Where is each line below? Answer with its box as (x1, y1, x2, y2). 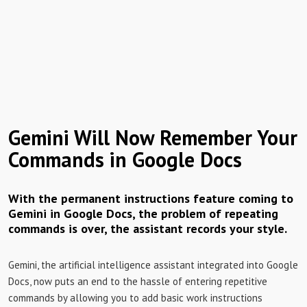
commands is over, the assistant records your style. (8, 221, 287, 236)
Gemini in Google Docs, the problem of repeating (8, 206, 278, 221)
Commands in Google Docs (8, 146, 242, 173)
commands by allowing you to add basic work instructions (8, 291, 262, 304)
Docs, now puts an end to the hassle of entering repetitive (8, 275, 267, 288)
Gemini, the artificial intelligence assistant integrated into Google (8, 258, 298, 271)
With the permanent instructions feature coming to (8, 191, 293, 206)
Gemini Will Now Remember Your (8, 124, 297, 151)
